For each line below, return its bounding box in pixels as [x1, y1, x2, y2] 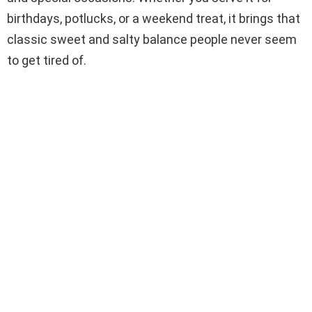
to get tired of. [7, 53, 86, 68]
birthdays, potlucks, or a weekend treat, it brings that [7, 11, 300, 26]
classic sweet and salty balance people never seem [7, 32, 297, 47]
